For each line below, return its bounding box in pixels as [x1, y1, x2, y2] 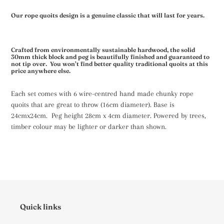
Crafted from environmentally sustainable [11, 45, 136, 53]
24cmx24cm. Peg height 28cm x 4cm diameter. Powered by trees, [11, 111, 206, 120]
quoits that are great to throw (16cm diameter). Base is [11, 100, 174, 109]
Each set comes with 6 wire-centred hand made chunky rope [11, 89, 193, 98]
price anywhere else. [11, 66, 70, 74]
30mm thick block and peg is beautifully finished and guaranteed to [11, 52, 209, 60]
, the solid [167, 45, 195, 53]
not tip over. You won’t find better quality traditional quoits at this [11, 59, 208, 67]
